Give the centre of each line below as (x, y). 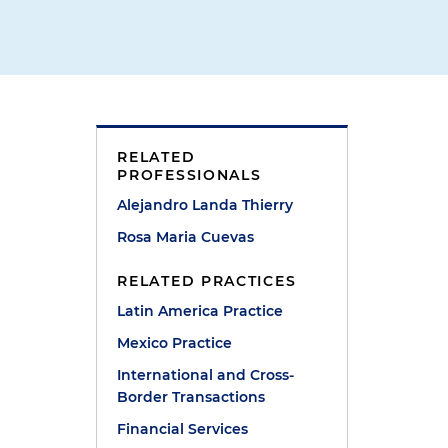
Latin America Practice (200, 311)
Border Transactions (191, 397)
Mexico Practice (175, 343)
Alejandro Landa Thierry (205, 205)
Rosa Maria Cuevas (186, 237)
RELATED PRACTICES (207, 281)
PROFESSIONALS (189, 175)
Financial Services (183, 429)
